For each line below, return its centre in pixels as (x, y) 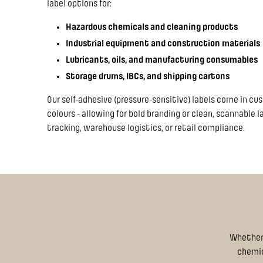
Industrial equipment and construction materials (163, 43)
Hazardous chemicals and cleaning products (152, 27)
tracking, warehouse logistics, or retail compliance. (146, 128)
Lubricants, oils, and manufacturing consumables (162, 60)
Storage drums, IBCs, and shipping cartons (148, 76)
